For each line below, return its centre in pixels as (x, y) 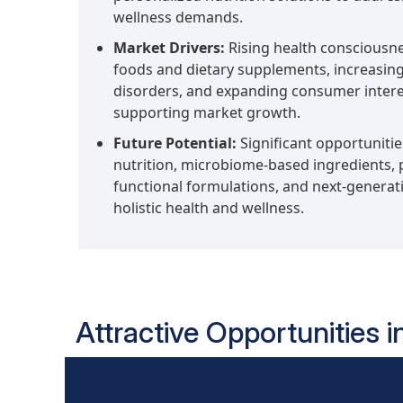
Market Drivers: (169, 48)
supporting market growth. (207, 112)
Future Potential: (175, 143)
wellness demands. (178, 17)
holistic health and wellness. (209, 208)
